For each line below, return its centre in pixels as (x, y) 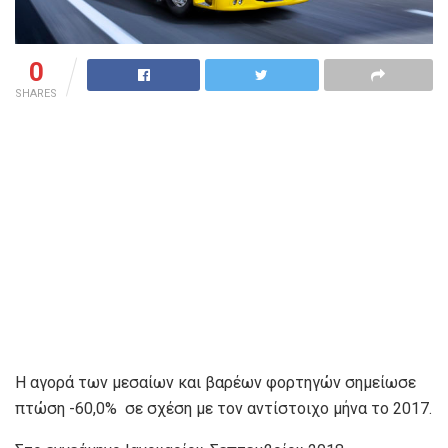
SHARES (36, 94)
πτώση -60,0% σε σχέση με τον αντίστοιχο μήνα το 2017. (223, 409)
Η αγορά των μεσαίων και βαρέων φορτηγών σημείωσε (215, 383)
